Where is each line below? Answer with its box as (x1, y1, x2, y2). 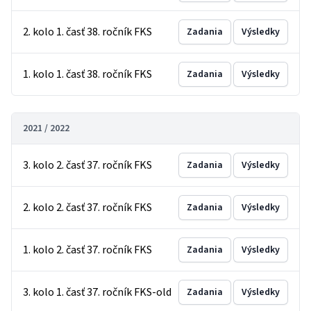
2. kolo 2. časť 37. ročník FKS (23, 200, 152, 215)
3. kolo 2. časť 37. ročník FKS (23, 158, 152, 173)
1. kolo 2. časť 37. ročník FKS (23, 242, 152, 258)
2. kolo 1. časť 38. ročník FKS (23, 24, 152, 40)
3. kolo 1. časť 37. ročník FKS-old (23, 285, 171, 300)
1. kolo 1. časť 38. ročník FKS (23, 67, 152, 82)
